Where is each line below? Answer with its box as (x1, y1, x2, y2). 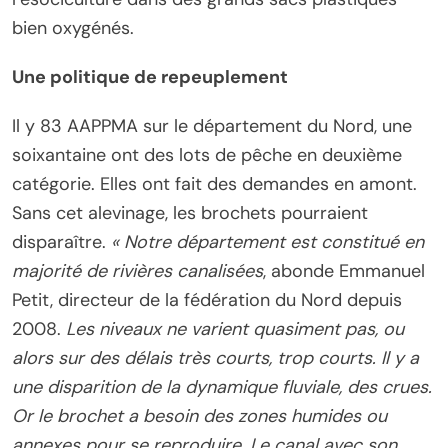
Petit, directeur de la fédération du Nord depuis (12, 287, 402, 312)
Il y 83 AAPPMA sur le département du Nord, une (12, 113, 412, 138)
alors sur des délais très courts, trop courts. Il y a (12, 345, 419, 370)
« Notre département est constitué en (111, 229, 424, 254)
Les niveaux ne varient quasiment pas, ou (66, 316, 404, 341)
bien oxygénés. (12, 15, 134, 40)
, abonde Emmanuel (263, 258, 425, 283)
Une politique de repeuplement (12, 64, 288, 89)
